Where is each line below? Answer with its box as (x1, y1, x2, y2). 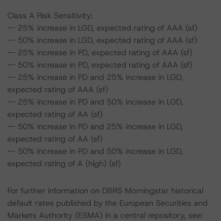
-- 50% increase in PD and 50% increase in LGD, (7, 146, 183, 156)
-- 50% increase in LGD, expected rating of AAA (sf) (7, 35, 197, 45)
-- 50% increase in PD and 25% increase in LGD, (7, 121, 183, 132)
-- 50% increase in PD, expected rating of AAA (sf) (7, 60, 192, 70)
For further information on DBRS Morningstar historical (7, 185, 203, 196)
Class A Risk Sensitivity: (7, 10, 93, 21)
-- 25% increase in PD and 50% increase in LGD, (7, 97, 183, 107)
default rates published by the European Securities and (7, 198, 208, 208)
